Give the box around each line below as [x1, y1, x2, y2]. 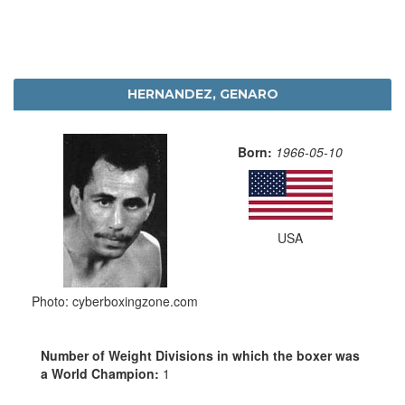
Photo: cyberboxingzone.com [32, 291, 198, 310]
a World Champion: [41, 363, 163, 382]
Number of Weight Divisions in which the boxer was [41, 345, 360, 364]
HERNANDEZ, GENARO [127, 85, 278, 102]
